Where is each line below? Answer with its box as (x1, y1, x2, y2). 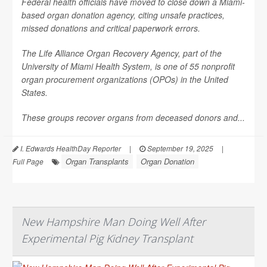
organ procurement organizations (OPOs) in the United (21, 73, 228, 85)
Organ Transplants (66, 155, 129, 167)
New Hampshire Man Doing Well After (21, 214, 206, 229)
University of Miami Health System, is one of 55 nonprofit (21, 60, 235, 72)
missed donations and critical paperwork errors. (21, 21, 200, 34)
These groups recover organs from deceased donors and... (21, 111, 245, 123)
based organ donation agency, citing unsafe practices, (21, 8, 225, 21)
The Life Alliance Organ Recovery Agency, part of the (21, 46, 222, 59)
